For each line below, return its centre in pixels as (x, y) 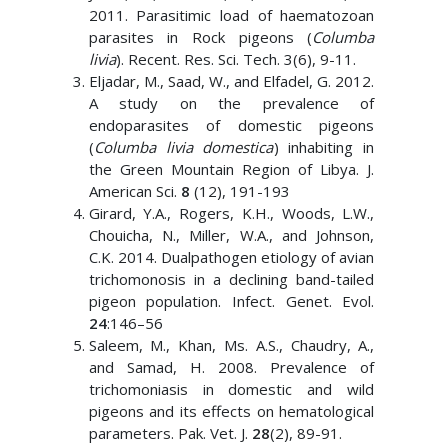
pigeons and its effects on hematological (231, 411)
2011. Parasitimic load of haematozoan (231, 15)
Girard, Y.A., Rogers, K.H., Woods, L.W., (231, 213)
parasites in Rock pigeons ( (200, 37)
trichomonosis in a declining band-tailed (231, 279)
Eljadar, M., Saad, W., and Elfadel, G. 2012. (231, 81)
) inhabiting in (324, 147)
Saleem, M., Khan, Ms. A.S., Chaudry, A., (231, 345)
